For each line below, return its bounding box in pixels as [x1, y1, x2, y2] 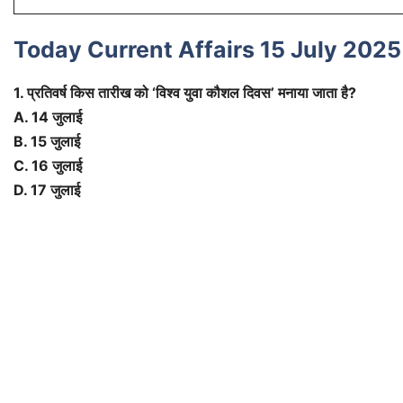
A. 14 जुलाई [13, 108, 82, 127]
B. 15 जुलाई [13, 132, 80, 151]
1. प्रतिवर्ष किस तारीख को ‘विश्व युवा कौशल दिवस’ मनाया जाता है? [13, 84, 356, 103]
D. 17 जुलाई [13, 181, 80, 200]
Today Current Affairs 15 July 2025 [13, 36, 401, 64]
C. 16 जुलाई [13, 157, 82, 175]
